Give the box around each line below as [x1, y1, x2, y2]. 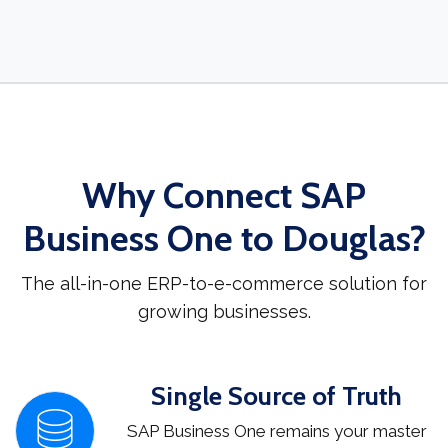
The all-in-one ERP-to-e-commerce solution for [21, 273, 427, 295]
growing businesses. [137, 301, 311, 323]
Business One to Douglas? [22, 216, 426, 261]
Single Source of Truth [151, 380, 402, 413]
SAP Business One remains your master [126, 421, 427, 442]
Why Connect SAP [82, 173, 366, 218]
